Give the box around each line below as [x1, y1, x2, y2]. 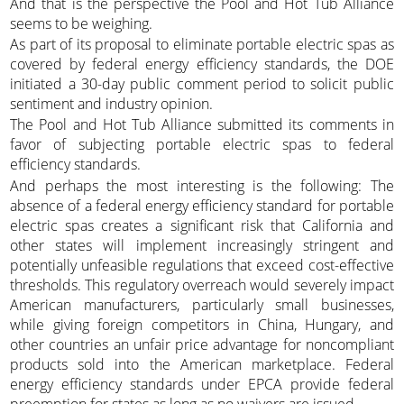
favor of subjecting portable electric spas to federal [10, 134, 394, 155]
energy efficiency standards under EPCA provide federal [10, 373, 394, 394]
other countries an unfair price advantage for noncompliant [10, 334, 394, 354]
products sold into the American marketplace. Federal [10, 353, 394, 374]
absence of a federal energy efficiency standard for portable [10, 195, 394, 216]
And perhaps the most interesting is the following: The [10, 175, 394, 196]
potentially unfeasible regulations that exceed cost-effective [10, 254, 394, 275]
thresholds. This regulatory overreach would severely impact [10, 274, 394, 295]
